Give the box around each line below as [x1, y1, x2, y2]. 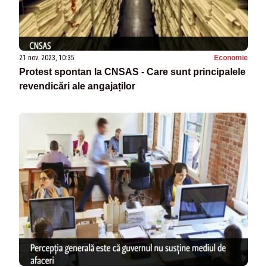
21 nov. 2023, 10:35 [19, 54, 74, 63]
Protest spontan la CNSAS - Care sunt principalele [19, 67, 246, 77]
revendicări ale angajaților [19, 81, 135, 92]
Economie [214, 54, 248, 63]
